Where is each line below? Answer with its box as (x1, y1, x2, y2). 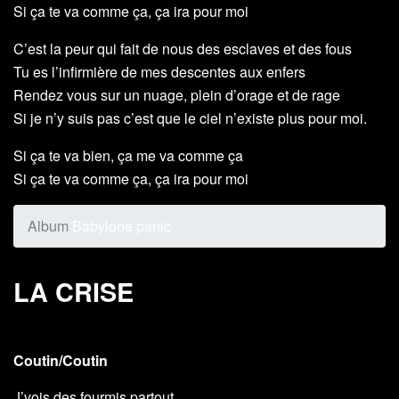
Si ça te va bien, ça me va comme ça (13, 145, 243, 167)
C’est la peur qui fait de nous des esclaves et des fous (13, 38, 352, 60)
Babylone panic (69, 216, 171, 237)
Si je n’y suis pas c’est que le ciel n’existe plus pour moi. (13, 108, 367, 129)
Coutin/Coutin (13, 350, 108, 371)
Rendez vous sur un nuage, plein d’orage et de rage (13, 85, 340, 106)
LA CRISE (13, 273, 134, 311)
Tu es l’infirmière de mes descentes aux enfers (13, 61, 305, 83)
